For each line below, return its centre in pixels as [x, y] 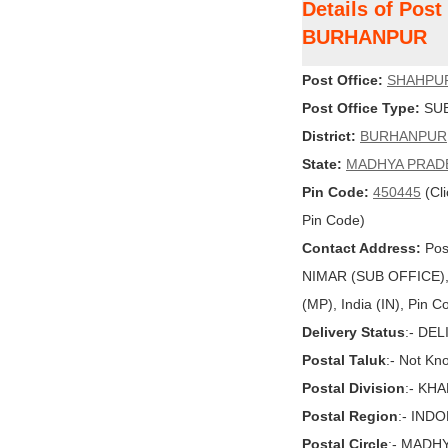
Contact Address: [361, 248]
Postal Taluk [344, 360]
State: [322, 164]
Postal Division [353, 388]
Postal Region [350, 416]
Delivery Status [353, 332]
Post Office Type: [361, 108]
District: [329, 136]
